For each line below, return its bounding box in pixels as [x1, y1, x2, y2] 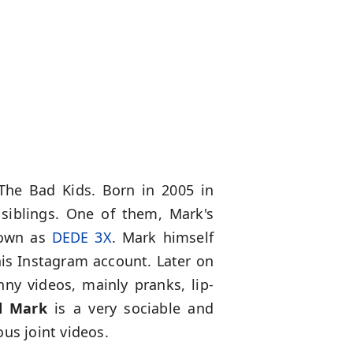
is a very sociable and [46, 299, 214, 318]
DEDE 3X [51, 228, 112, 247]
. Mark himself [111, 228, 214, 247]
